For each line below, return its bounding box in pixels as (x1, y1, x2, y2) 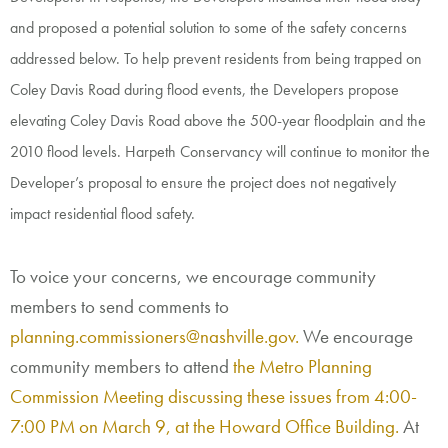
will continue (266, 140, 342, 162)
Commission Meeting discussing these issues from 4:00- (10, 383, 417, 409)
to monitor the (342, 140, 430, 162)
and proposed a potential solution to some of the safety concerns (10, 16, 407, 38)
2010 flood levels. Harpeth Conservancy (10, 140, 266, 162)
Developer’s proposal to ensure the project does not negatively (10, 171, 396, 193)
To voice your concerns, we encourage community (10, 263, 376, 289)
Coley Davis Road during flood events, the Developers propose (10, 78, 399, 100)
